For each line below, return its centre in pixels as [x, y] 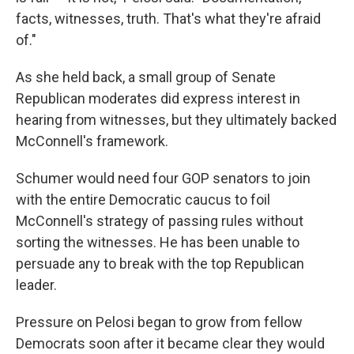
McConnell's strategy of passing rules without [160, 221]
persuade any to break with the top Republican [160, 264]
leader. [36, 285]
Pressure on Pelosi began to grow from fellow [159, 322]
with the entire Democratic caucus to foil [143, 200]
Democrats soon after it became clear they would [170, 343]
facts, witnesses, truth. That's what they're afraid [168, 19]
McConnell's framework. [92, 141]
